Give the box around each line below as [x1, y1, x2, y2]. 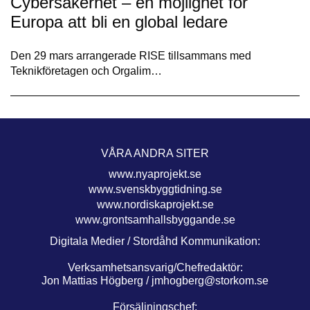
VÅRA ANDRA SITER [101, 147, 209, 160]
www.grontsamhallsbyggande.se [75, 214, 235, 226]
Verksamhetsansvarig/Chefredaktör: [67, 262, 243, 274]
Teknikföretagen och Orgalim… [10, 65, 162, 77]
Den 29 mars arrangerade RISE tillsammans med [10, 50, 251, 62]
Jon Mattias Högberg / [42, 275, 152, 287]
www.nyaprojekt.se [109, 168, 201, 181]
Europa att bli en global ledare [10, 12, 228, 32]
